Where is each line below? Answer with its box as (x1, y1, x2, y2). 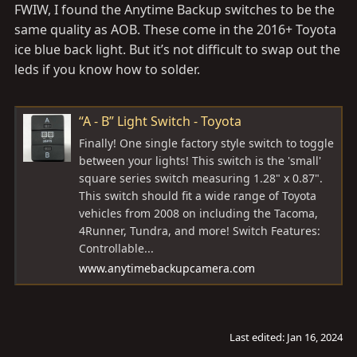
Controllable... (79, 240, 154, 256)
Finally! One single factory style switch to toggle (79, 135, 334, 151)
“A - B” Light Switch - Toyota (79, 112, 241, 131)
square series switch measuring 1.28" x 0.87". (79, 170, 323, 186)
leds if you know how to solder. (14, 61, 200, 79)
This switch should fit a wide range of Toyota (79, 187, 316, 203)
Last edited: (229, 329, 287, 344)
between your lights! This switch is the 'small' (79, 152, 321, 168)
